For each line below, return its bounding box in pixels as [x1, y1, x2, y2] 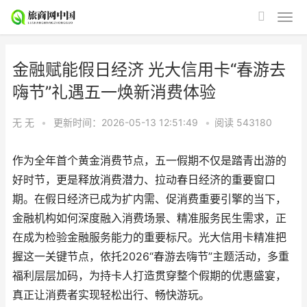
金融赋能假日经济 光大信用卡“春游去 [12, 60, 286, 79]
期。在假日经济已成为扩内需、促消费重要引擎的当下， [12, 193, 286, 206]
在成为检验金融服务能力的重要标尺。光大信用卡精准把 [12, 231, 286, 244]
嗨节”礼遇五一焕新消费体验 [12, 82, 216, 102]
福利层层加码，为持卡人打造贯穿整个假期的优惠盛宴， [12, 269, 286, 282]
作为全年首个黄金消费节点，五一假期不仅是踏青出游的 [12, 154, 286, 167]
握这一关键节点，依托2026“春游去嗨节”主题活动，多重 [12, 250, 289, 263]
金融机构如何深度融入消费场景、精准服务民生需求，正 [12, 212, 286, 225]
